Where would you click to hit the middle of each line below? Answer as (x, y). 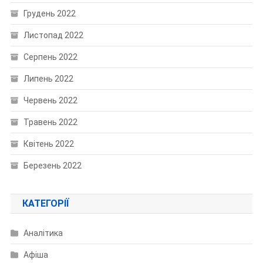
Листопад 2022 (53, 36)
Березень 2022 (52, 166)
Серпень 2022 (50, 57)
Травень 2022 (50, 122)
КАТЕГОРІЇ (45, 204)
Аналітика (43, 233)
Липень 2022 (48, 79)
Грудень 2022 (49, 14)
